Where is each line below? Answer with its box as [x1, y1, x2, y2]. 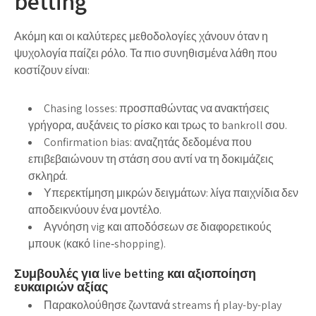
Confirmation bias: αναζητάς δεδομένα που [44, 134, 252, 150]
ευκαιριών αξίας [14, 278, 108, 295]
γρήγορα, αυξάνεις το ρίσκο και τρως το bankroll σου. [28, 117, 287, 133]
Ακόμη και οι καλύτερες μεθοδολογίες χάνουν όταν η [14, 28, 268, 44]
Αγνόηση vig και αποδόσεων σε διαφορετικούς [44, 219, 272, 234]
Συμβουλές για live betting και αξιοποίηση [14, 265, 256, 281]
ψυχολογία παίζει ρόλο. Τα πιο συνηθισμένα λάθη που [14, 45, 277, 61]
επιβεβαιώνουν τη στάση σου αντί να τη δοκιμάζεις [28, 151, 274, 166]
